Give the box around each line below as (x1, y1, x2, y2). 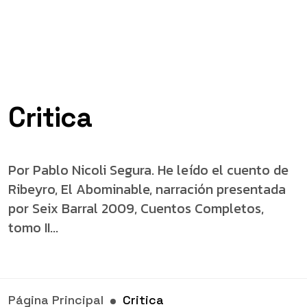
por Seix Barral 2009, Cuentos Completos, (8, 198, 264, 219)
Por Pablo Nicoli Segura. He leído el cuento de (8, 160, 288, 180)
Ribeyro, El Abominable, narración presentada (8, 179, 286, 199)
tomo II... (8, 217, 58, 238)
